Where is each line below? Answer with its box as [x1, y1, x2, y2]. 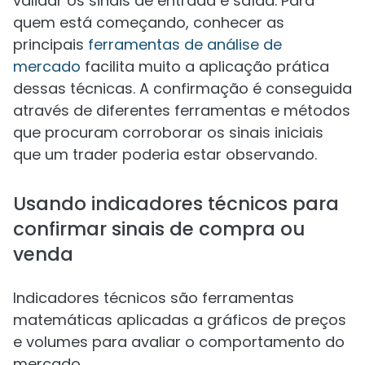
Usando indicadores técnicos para [13, 191, 339, 217]
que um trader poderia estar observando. [13, 144, 317, 165]
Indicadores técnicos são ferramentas [13, 288, 294, 308]
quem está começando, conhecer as [13, 12, 284, 33]
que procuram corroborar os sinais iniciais [13, 122, 323, 143]
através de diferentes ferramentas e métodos [13, 100, 350, 121]
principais [13, 34, 88, 55]
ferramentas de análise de [88, 34, 282, 55]
